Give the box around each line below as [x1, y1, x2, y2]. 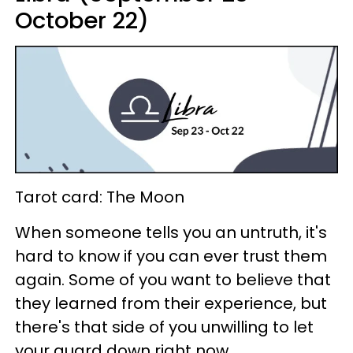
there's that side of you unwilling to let [15, 316, 314, 339]
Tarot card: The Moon [15, 186, 184, 209]
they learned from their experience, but [15, 292, 327, 315]
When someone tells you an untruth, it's [15, 221, 327, 244]
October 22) [15, 4, 149, 36]
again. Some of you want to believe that [15, 269, 331, 292]
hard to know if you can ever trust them [15, 245, 327, 268]
